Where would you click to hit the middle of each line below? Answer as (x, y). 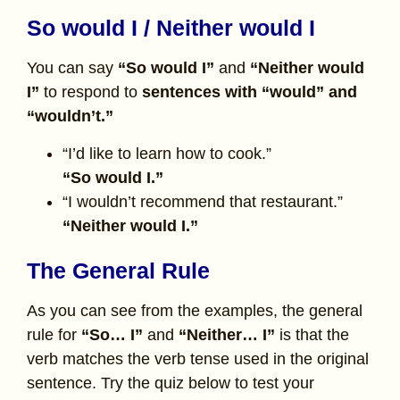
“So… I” (110, 334)
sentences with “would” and (250, 92)
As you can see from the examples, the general (195, 310)
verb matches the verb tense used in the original (198, 358)
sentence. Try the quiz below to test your (171, 383)
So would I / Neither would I (171, 28)
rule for (52, 334)
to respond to (91, 92)
